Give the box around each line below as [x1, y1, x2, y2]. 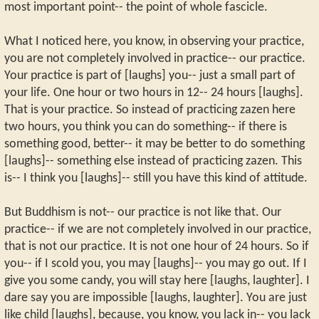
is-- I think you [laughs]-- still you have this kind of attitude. [4, 172, 308, 184]
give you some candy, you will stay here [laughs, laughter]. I [4, 274, 310, 287]
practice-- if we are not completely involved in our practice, [4, 223, 311, 236]
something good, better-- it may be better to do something [4, 137, 305, 150]
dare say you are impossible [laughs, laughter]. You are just [4, 291, 307, 304]
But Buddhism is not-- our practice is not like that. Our [4, 206, 281, 219]
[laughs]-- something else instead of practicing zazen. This [4, 155, 302, 167]
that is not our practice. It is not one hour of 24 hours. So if [4, 240, 309, 253]
